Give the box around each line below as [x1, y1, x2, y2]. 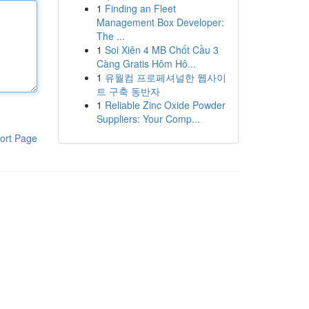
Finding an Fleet [104, 1, 176, 15]
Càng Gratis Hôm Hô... [96, 57, 196, 70]
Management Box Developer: [96, 15, 224, 29]
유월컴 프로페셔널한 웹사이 [104, 70, 226, 84]
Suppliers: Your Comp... [96, 112, 200, 126]
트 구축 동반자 [96, 84, 160, 98]
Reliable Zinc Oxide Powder [104, 98, 226, 112]
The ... [96, 29, 125, 43]
